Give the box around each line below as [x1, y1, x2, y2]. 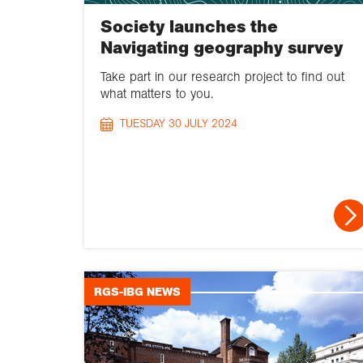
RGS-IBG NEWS [94, 284, 181, 299]
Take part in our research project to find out [100, 69, 344, 85]
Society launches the [100, 16, 278, 38]
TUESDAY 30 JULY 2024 [120, 117, 237, 131]
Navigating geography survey [100, 37, 343, 59]
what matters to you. [100, 86, 213, 102]
